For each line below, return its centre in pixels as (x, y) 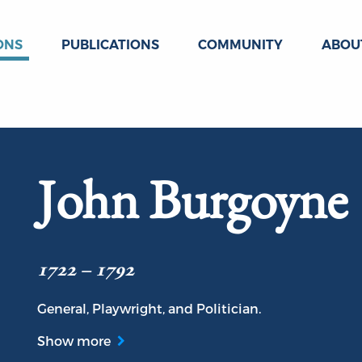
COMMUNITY (240, 45)
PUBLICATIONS (110, 45)
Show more (74, 341)
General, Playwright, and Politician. (149, 309)
